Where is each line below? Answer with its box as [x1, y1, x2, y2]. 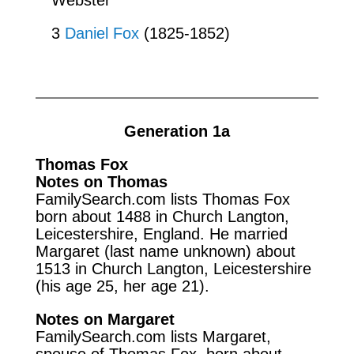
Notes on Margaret [35, 310, 175, 328]
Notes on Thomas [35, 172, 168, 190]
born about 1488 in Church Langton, [35, 207, 289, 225]
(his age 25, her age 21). [35, 277, 209, 295]
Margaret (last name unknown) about [35, 242, 296, 260]
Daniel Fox [64, 24, 139, 42]
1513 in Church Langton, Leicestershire [35, 259, 311, 277]
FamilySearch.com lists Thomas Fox [35, 190, 290, 208]
